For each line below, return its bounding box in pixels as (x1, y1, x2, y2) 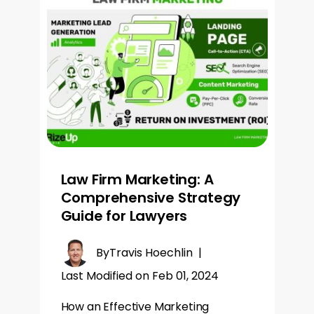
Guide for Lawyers (60, 205, 188, 226)
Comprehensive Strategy (60, 187, 241, 207)
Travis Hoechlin (109, 245, 193, 261)
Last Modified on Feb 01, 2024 (60, 267, 219, 284)
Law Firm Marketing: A (60, 169, 214, 189)
